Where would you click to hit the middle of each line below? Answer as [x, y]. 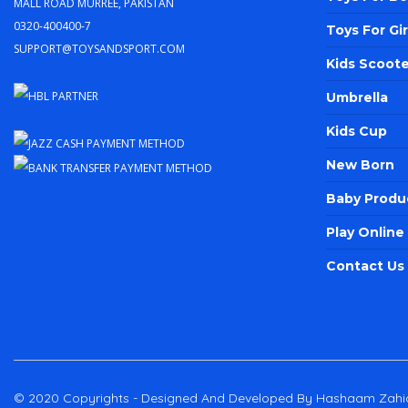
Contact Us [365, 266]
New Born [360, 165]
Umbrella [357, 97]
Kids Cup [356, 131]
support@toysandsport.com [99, 47]
